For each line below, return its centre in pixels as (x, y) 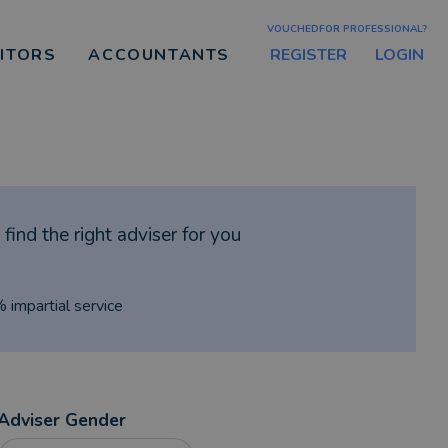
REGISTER (308, 54)
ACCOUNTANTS (159, 55)
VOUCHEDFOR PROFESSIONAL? (347, 28)
